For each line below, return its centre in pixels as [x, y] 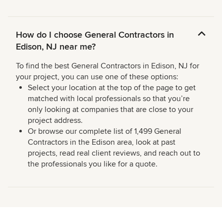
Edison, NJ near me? [56, 47]
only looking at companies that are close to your [111, 110]
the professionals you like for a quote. [93, 164]
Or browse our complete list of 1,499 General [105, 132]
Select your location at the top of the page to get [112, 88]
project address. [55, 121]
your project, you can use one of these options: [97, 77]
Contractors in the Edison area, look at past [102, 142]
